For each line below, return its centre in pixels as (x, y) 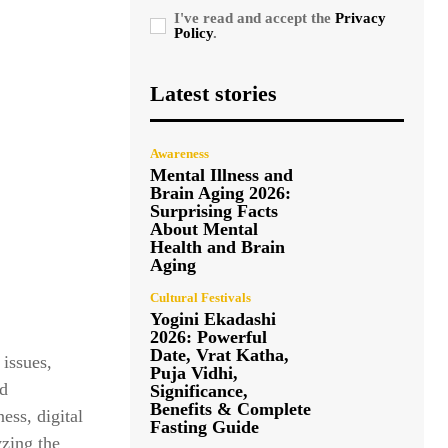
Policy (193, 32)
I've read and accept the (254, 17)
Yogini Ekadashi (213, 318)
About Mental (204, 228)
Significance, (199, 390)
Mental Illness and (221, 174)
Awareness (179, 153)
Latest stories (213, 93)
